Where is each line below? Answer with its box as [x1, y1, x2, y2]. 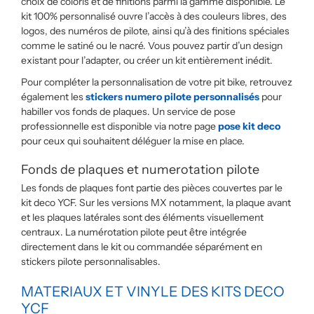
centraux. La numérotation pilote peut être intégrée [21, 226, 247, 238]
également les [21, 90, 86, 103]
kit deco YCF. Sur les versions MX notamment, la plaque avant [21, 196, 291, 209]
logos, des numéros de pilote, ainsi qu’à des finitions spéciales [21, 25, 289, 37]
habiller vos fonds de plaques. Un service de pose [21, 105, 235, 118]
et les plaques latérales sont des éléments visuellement [21, 211, 264, 224]
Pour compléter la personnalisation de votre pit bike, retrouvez [21, 76, 292, 88]
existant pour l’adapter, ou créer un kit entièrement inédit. [21, 54, 273, 67]
